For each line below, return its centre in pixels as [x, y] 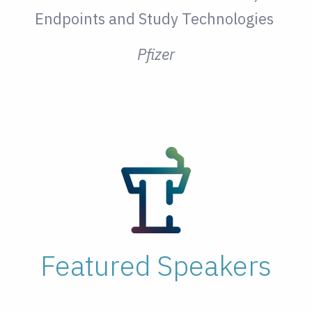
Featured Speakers [156, 266]
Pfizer [156, 54]
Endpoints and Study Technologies [156, 19]
